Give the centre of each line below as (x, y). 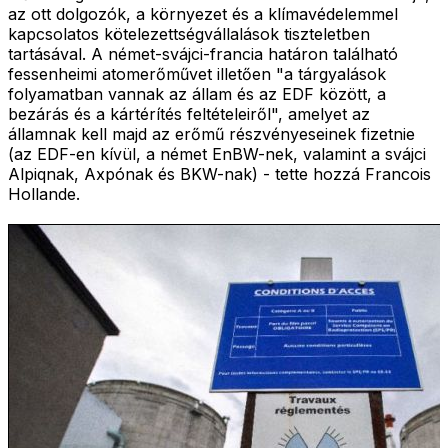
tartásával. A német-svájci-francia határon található (203, 53)
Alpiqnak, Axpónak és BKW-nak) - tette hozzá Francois (219, 173)
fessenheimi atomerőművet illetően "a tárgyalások (197, 73)
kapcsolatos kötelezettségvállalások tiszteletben (189, 33)
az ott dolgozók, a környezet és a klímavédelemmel (203, 13)
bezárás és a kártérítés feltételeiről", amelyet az (189, 113)
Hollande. (44, 193)
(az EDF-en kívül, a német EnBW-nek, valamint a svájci (217, 153)
